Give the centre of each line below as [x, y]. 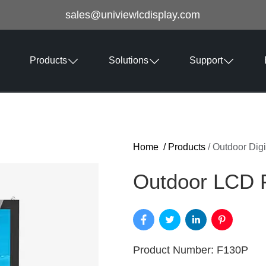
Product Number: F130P [191, 250]
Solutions [128, 60]
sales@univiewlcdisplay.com [133, 15]
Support [206, 60]
